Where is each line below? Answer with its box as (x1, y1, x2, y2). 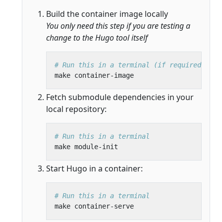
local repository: (46, 103, 107, 114)
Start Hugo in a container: (46, 163, 143, 174)
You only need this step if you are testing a (46, 20, 190, 31)
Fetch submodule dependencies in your (46, 91, 194, 103)
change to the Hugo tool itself (46, 32, 148, 43)
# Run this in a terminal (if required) (55, 60, 205, 69)
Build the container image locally (46, 8, 168, 19)
